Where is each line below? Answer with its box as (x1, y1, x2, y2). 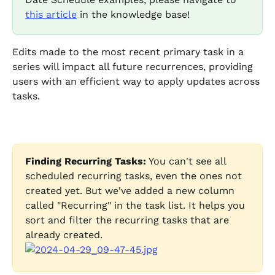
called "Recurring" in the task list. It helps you (25, 199, 248, 212)
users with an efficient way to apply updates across (12, 76, 263, 88)
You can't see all (146, 155, 229, 168)
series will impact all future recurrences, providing (12, 61, 256, 73)
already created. (25, 229, 103, 241)
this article (25, 9, 77, 21)
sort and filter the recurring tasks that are (25, 214, 232, 227)
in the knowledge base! (77, 9, 193, 21)
